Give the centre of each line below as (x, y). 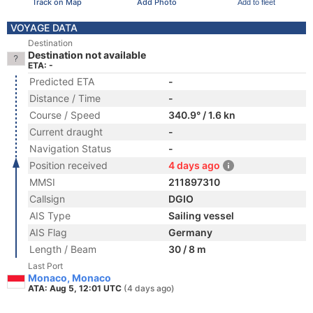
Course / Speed (65, 115)
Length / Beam (63, 249)
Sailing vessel (201, 216)
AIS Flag (48, 232)
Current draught (66, 132)
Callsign (47, 199)
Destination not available (87, 55)
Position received (68, 165)
